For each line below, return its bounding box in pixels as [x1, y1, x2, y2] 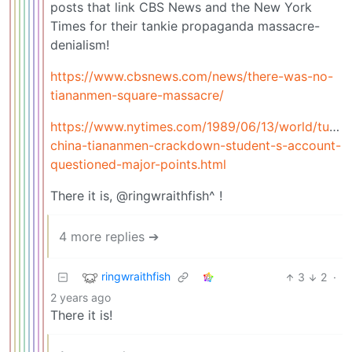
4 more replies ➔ [59, 229, 159, 245]
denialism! [50, 37, 109, 53]
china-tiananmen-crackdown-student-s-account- [50, 137, 341, 154]
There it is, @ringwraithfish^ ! [50, 188, 222, 204]
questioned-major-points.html [50, 156, 226, 173]
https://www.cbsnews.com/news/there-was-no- [50, 68, 333, 85]
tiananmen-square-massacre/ [50, 87, 224, 104]
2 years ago [50, 291, 111, 305]
